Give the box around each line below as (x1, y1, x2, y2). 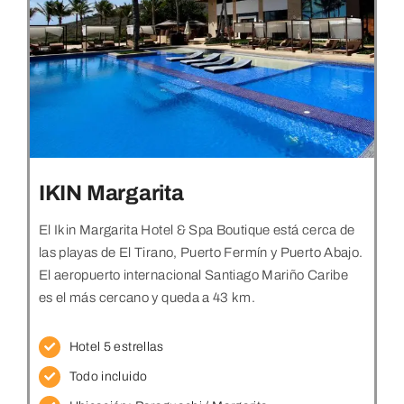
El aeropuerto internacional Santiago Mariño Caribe (38, 268, 348, 283)
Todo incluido (69, 370, 148, 384)
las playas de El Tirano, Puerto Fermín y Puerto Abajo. (38, 245, 363, 261)
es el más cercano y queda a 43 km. (38, 290, 256, 306)
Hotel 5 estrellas (69, 340, 164, 354)
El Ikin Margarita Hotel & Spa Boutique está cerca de (38, 223, 355, 238)
